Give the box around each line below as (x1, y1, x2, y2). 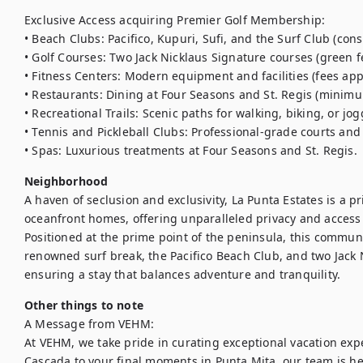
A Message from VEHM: (24, 316, 154, 331)
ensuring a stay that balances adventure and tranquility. (24, 267, 341, 282)
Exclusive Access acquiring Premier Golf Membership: (24, 12, 326, 28)
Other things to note (24, 297, 143, 313)
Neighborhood (24, 173, 109, 189)
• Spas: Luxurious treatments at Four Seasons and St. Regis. (24, 143, 357, 158)
